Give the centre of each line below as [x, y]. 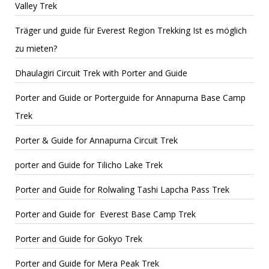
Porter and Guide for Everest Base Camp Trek [105, 214]
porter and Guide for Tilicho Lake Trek [89, 165]
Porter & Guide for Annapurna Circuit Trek [96, 140]
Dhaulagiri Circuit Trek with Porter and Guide [101, 73]
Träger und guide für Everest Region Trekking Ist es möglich [131, 30]
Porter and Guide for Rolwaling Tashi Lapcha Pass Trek [122, 189]
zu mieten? [36, 48]
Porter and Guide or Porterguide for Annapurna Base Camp [130, 97]
